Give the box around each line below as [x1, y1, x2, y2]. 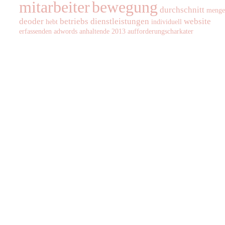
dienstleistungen [90, 16, 149, 26]
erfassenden [19, 27, 52, 35]
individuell [151, 17, 182, 26]
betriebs [60, 16, 88, 26]
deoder [19, 16, 44, 26]
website [184, 16, 211, 26]
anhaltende [79, 27, 109, 35]
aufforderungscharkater [128, 27, 193, 35]
